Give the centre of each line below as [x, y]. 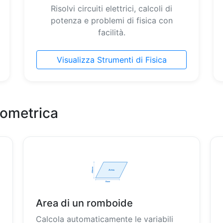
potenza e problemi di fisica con [111, 20]
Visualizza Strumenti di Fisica [111, 60]
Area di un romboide [84, 203]
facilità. [111, 32]
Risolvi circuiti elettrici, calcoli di [111, 8]
